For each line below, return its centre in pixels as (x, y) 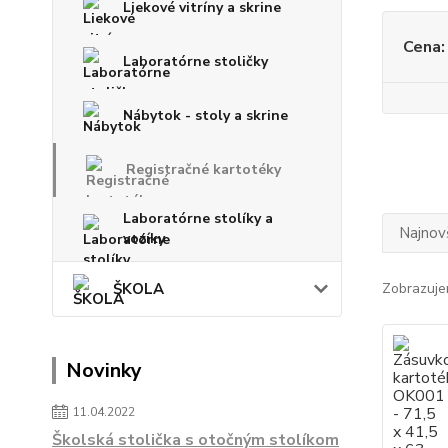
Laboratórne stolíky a (198, 218)
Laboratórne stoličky (195, 61)
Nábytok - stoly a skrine (205, 115)
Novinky (104, 370)
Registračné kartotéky (203, 169)
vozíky (144, 238)
